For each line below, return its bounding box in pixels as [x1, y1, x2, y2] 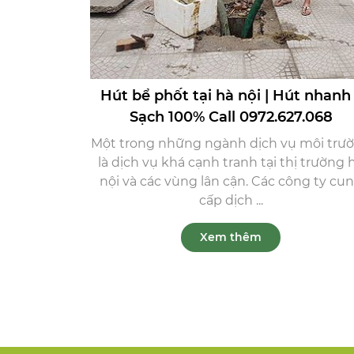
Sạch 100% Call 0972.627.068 [129, 108, 333, 126]
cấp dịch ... [198, 193, 263, 209]
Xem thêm [200, 230, 262, 245]
